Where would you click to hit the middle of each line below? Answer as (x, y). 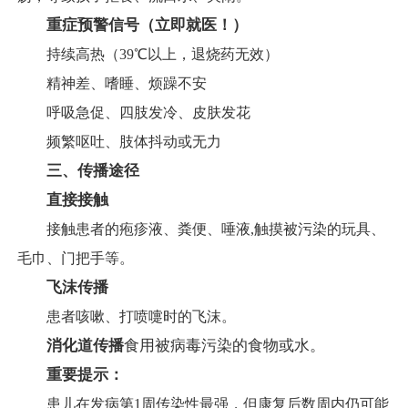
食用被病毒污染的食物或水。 (224, 346)
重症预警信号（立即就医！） (147, 25)
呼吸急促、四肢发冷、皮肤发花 (134, 113)
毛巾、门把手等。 (76, 259)
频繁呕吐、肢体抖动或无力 (119, 142)
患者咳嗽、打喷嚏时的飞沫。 (127, 317)
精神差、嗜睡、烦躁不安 (112, 84)
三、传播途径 (93, 171)
